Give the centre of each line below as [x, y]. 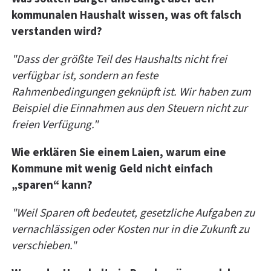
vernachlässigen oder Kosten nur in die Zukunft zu [130, 230]
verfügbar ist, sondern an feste [85, 76]
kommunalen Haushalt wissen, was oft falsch [126, 16]
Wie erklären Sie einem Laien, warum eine [119, 153]
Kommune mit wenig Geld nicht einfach [112, 169]
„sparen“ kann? [52, 186]
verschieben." [44, 246]
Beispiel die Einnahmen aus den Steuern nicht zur [129, 109]
